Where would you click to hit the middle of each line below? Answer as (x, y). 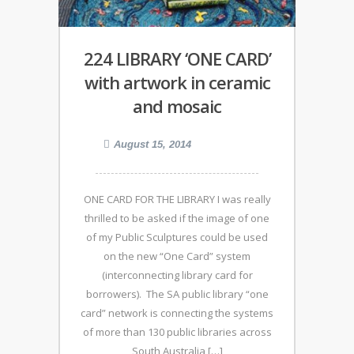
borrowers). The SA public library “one (177, 294)
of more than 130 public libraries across (177, 332)
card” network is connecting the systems (177, 313)
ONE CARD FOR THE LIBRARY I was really (177, 199)
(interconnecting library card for (177, 275)
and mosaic (177, 106)
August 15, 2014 (153, 144)
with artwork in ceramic (177, 82)
